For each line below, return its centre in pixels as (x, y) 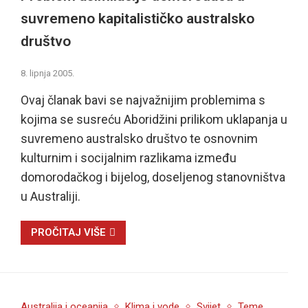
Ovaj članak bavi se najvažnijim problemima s (143, 100)
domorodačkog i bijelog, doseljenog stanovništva (153, 177)
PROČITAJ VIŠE (68, 232)
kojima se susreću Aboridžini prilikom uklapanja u (154, 119)
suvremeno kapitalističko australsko (137, 19)
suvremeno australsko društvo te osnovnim (139, 138)
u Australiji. (50, 196)
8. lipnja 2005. (47, 73)
